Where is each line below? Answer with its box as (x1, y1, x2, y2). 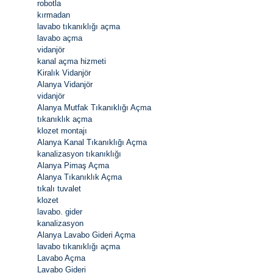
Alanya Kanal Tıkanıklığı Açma (37, 138, 147, 147)
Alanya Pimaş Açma (37, 161, 109, 171)
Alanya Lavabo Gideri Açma (37, 230, 135, 240)
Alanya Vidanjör (37, 80, 93, 90)
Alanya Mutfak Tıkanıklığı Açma (37, 103, 151, 113)
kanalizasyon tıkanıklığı (37, 149, 121, 159)
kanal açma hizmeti (37, 57, 106, 66)
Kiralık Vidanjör (37, 68, 91, 78)
